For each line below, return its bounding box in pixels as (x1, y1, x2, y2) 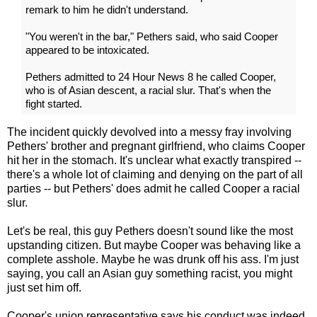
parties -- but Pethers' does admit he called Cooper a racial (7, 182, 300, 195)
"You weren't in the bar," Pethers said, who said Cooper (25, 30, 278, 42)
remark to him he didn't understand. (25, 3, 188, 16)
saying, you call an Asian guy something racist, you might (7, 267, 292, 279)
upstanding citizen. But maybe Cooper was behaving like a (7, 238, 301, 251)
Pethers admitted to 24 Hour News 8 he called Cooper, (25, 70, 276, 83)
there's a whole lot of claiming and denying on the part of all (7, 168, 303, 180)
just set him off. (7, 281, 81, 294)
